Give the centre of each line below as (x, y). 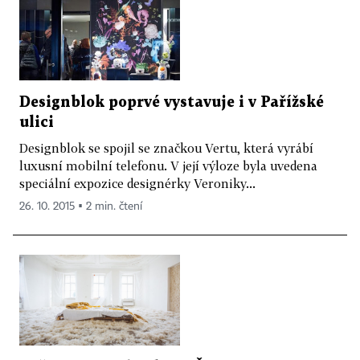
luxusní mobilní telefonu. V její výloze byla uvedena (168, 165)
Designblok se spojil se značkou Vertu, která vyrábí (166, 147)
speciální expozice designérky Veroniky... (137, 183)
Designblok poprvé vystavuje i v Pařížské (172, 102)
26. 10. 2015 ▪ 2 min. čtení (81, 206)
